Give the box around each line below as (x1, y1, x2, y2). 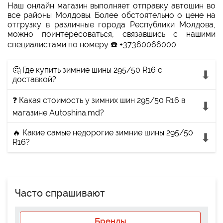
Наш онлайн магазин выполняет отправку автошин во (7, 1, 216, 10)
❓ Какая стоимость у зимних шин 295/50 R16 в (12, 96, 185, 105)
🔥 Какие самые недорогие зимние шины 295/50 (12, 128, 193, 137)
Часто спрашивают (15, 187, 105, 199)
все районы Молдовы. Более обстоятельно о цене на (7, 10, 216, 20)
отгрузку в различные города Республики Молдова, (7, 20, 216, 29)
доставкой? (12, 75, 56, 84)
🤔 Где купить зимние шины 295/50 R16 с (12, 65, 162, 75)
